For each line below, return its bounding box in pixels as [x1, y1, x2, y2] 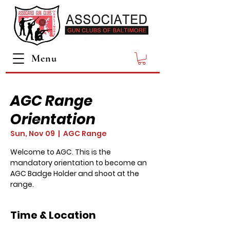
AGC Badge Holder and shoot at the [10, 168, 139, 179]
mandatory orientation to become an [10, 157, 147, 168]
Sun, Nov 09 [10, 128, 55, 139]
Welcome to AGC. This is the [10, 146, 111, 157]
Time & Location [10, 207, 96, 222]
